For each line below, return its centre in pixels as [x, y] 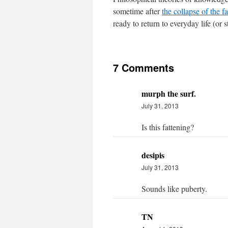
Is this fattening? [168, 127]
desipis [153, 155]
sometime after [137, 11]
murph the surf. [169, 93]
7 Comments [144, 67]
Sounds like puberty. [174, 189]
